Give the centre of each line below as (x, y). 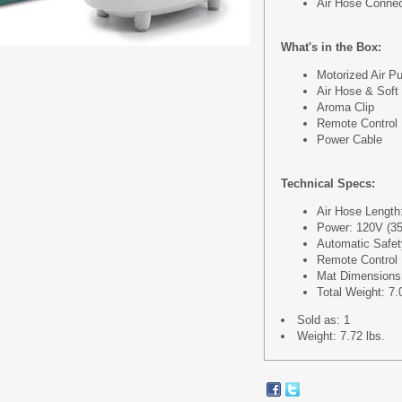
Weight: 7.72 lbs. (341, 336)
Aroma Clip (345, 107)
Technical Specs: (328, 184)
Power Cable (351, 140)
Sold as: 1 (323, 320)
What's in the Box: (331, 47)
